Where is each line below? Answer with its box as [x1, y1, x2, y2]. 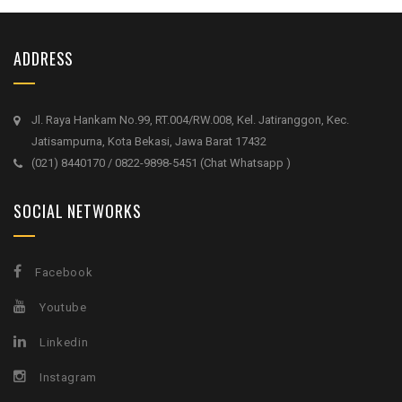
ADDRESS [13, 47, 74, 71]
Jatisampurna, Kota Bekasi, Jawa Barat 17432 [31, 135, 267, 149]
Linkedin [39, 336, 89, 350]
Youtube [39, 301, 87, 315]
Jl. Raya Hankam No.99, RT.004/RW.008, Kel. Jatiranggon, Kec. [31, 113, 349, 127]
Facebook [35, 266, 93, 280]
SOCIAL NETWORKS [13, 199, 142, 223]
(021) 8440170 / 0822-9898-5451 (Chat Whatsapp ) [31, 156, 291, 170]
